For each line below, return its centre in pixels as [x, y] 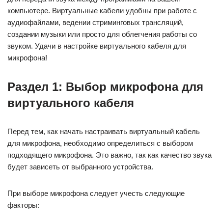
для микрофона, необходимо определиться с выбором [100, 143]
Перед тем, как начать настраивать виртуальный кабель [104, 131]
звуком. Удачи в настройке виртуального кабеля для [97, 46]
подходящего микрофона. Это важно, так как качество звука [110, 155]
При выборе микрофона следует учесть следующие [96, 193]
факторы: [23, 205]
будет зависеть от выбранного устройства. [80, 167]
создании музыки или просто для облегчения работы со [102, 34]
